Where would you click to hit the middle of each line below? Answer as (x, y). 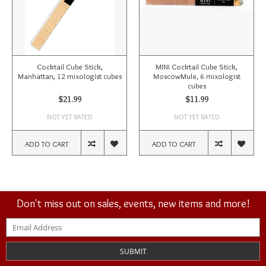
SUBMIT (133, 251)
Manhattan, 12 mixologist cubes (69, 76)
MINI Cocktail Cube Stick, (197, 67)
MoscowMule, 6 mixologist (197, 76)
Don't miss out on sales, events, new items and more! (133, 203)
